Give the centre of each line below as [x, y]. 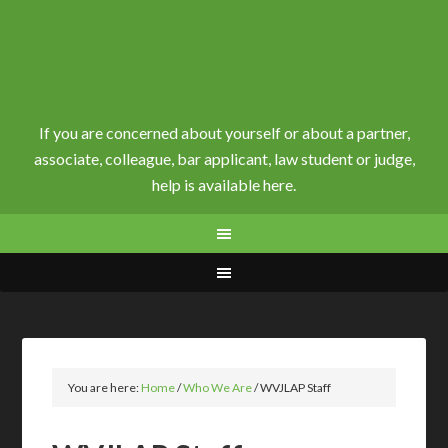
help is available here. [224, 184]
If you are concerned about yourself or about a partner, [224, 132]
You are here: [105, 387]
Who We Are [218, 387]
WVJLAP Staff [295, 387]
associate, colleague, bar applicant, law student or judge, [224, 158]
